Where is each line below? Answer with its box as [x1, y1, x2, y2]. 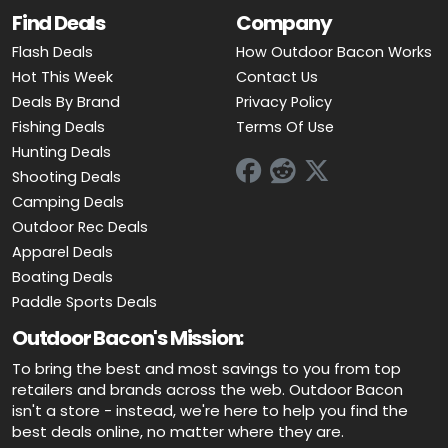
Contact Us [236, 66, 318, 87]
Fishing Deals [12, 116, 105, 137]
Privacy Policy [236, 91, 332, 112]
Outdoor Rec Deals [12, 216, 148, 237]
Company [236, 8, 332, 37]
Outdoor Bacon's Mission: [12, 323, 244, 352]
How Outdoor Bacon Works [236, 41, 432, 62]
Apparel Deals [12, 241, 113, 262]
